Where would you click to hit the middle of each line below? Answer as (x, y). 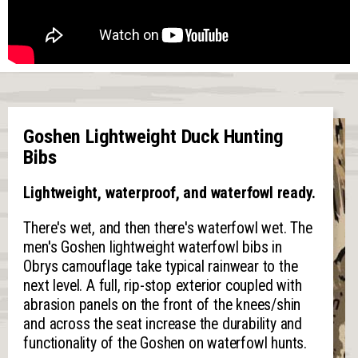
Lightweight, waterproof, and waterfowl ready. (169, 193)
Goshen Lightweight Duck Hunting (154, 137)
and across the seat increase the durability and (163, 324)
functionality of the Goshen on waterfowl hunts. (165, 343)
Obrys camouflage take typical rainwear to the (161, 266)
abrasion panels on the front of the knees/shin (162, 304)
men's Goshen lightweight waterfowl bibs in (153, 247)
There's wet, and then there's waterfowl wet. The (168, 228)
